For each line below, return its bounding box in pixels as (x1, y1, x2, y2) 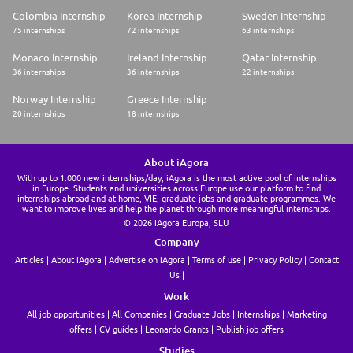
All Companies (111, 309, 167, 320)
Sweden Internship (241, 9, 326, 23)
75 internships (13, 25, 65, 35)
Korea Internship (127, 9, 203, 23)
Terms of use (191, 255, 241, 266)
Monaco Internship (13, 51, 98, 65)
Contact (308, 255, 339, 266)
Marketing (286, 309, 327, 320)
